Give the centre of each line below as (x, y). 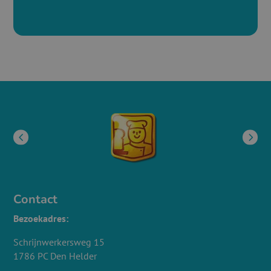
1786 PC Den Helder (55, 256)
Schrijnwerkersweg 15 (59, 242)
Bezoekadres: (41, 219)
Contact (36, 200)
